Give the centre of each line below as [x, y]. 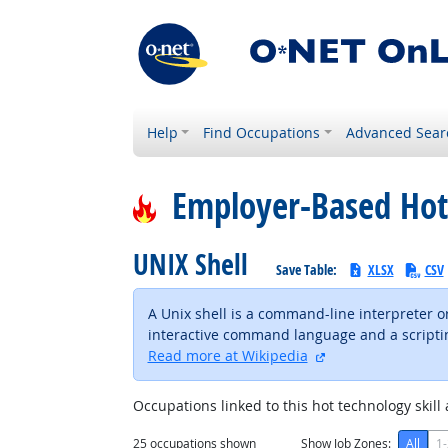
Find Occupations [262, 132]
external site [367, 354]
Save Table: [307, 269]
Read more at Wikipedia [227, 355]
